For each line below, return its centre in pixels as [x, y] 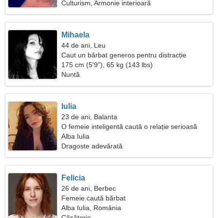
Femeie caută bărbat [94, 198]
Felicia [73, 178]
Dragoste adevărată [92, 146]
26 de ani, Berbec [89, 188]
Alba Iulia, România [91, 208]
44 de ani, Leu [84, 45]
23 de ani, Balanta [90, 117]
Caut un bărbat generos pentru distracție [124, 55]
